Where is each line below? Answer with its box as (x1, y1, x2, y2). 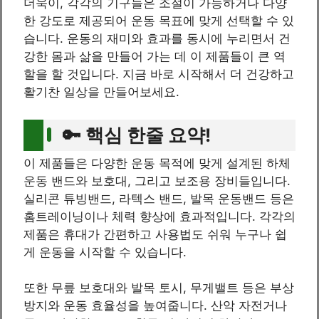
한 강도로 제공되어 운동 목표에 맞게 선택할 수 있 (23, 14, 294, 28)
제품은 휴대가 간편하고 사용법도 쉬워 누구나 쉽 (23, 226, 287, 241)
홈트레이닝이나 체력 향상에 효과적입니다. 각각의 (23, 209, 296, 224)
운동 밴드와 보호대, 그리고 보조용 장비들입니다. (23, 173, 291, 188)
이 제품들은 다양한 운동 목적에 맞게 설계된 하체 (23, 155, 291, 170)
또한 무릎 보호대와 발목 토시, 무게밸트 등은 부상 (23, 281, 294, 296)
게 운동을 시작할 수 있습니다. (23, 244, 187, 259)
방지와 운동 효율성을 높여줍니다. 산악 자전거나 (23, 298, 287, 313)
